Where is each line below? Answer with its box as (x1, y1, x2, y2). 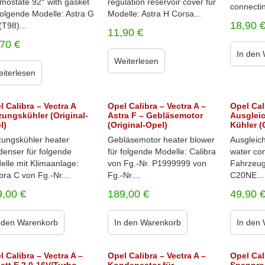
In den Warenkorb (114, 218, 181, 227)
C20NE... (230, 170, 264, 180)
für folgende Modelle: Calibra (107, 147, 216, 156)
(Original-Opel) (107, 120, 167, 130)
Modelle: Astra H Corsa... (107, 9, 201, 18)
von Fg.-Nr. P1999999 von (107, 159, 206, 168)
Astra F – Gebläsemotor (107, 111, 203, 120)
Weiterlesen (114, 56, 159, 66)
